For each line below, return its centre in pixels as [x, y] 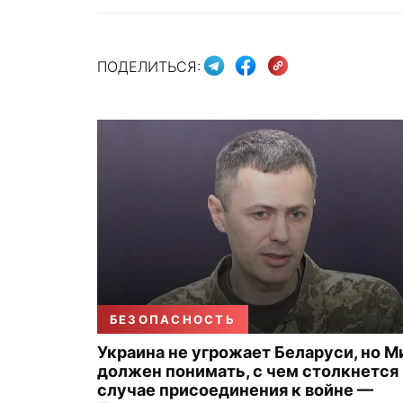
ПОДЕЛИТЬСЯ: [149, 66]
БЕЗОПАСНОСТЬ [173, 319]
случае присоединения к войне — [235, 390]
